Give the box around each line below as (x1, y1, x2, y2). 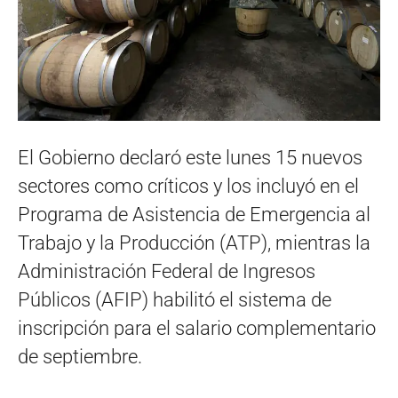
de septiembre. (18, 345, 142, 368)
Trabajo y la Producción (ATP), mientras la (18, 231, 370, 254)
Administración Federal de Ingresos (18, 259, 315, 283)
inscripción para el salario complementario (18, 316, 376, 339)
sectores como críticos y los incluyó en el (18, 174, 359, 197)
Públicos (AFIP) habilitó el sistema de (18, 288, 331, 311)
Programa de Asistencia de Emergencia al (18, 203, 370, 226)
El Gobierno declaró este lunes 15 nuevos (18, 146, 362, 169)
